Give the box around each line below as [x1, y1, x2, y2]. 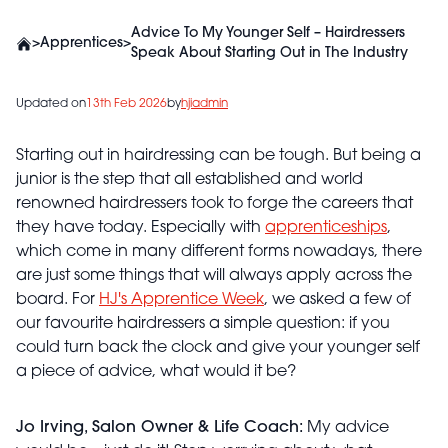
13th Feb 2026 [86, 98, 167, 110]
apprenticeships [265, 220, 387, 236]
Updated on [16, 98, 86, 110]
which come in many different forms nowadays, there [16, 244, 422, 260]
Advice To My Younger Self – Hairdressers [131, 26, 405, 41]
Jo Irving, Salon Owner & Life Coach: [16, 420, 303, 436]
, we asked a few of [264, 292, 411, 308]
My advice [303, 420, 389, 436]
